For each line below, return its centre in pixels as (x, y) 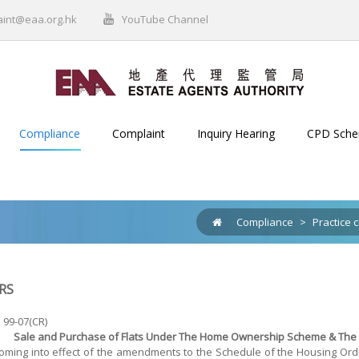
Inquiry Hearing (236, 133)
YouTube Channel (165, 19)
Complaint (139, 133)
